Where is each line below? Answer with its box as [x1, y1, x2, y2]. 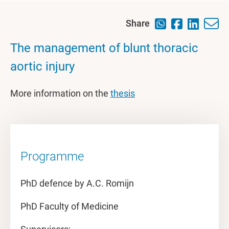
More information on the [10, 88, 110, 99]
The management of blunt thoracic [10, 41, 198, 55]
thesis [110, 88, 135, 99]
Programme [20, 149, 84, 164]
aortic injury [10, 59, 75, 74]
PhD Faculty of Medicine [20, 201, 119, 212]
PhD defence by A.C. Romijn [20, 178, 134, 189]
